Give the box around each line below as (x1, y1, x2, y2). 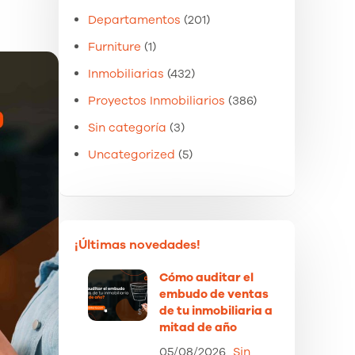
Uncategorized (88, 147, 175, 162)
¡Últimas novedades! (74, 236, 200, 254)
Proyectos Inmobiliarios (88, 93, 225, 109)
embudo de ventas (159, 286, 269, 302)
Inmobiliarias (88, 66, 164, 82)
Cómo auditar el (159, 269, 254, 285)
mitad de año (159, 319, 237, 335)
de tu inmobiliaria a (159, 303, 273, 319)
